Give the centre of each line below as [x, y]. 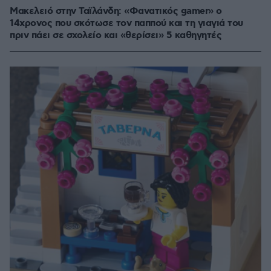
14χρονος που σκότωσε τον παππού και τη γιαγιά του [126, 24]
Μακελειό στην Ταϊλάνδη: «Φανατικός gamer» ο [116, 11]
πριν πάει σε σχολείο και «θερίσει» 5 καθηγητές [116, 36]
